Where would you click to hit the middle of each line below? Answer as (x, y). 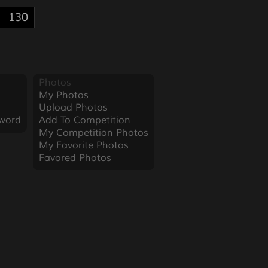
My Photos (63, 95)
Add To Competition (84, 120)
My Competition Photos (93, 133)
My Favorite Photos (83, 145)
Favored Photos (75, 158)
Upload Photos (73, 108)
